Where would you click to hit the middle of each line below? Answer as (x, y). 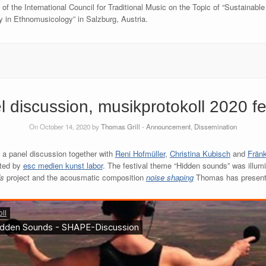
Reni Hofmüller (140, 154)
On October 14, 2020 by (65, 127)
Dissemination (216, 127)
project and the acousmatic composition (75, 178)
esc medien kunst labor (63, 166)
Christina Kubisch (200, 154)
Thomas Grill (121, 127)
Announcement (168, 127)
